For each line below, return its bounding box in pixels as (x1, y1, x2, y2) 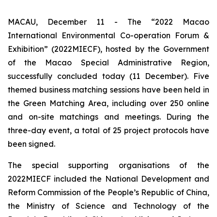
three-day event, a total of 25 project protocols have (8, 125, 209, 135)
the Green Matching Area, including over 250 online (8, 98, 209, 108)
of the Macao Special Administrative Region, (8, 58, 209, 67)
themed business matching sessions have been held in (8, 85, 209, 94)
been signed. (8, 139, 55, 149)
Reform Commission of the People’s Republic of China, (8, 187, 209, 197)
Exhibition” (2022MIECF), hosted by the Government (8, 44, 209, 54)
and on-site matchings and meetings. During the (8, 112, 209, 122)
